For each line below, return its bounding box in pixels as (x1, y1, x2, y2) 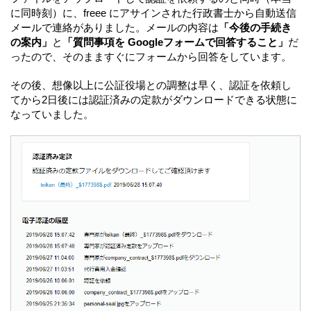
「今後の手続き (219, 21, 292, 33)
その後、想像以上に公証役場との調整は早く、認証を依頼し (10, 78, 292, 91)
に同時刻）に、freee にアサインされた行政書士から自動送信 (10, 6, 296, 19)
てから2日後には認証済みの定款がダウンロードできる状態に (10, 93, 297, 106)
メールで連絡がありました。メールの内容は (10, 21, 219, 33)
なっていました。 (10, 108, 94, 120)
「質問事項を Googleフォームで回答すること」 (62, 35, 288, 48)
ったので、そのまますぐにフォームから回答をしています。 (10, 50, 292, 62)
